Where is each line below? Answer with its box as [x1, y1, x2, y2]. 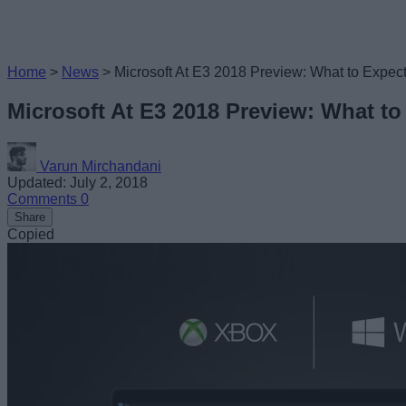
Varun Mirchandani [40, 158, 161, 174]
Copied [7, 226, 54, 242]
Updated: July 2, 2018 [7, 174, 148, 190]
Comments [7, 190, 81, 207]
